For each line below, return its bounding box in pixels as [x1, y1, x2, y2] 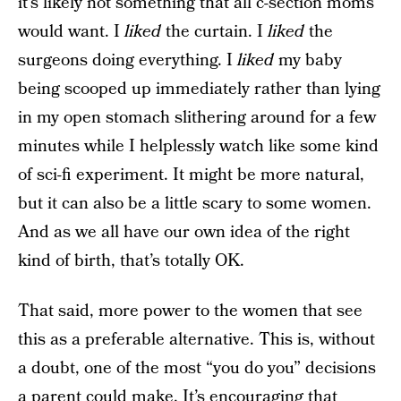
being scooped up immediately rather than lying [18, 76, 380, 101]
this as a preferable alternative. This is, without [18, 327, 375, 352]
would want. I [18, 19, 124, 44]
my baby [274, 47, 342, 73]
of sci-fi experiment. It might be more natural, [18, 162, 364, 187]
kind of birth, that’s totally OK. [18, 248, 244, 273]
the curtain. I [161, 19, 268, 44]
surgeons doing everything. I [18, 47, 237, 73]
